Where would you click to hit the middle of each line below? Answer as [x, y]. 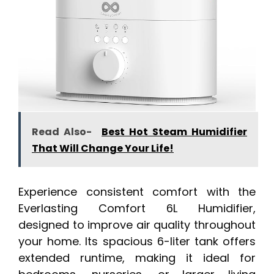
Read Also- [62, 131]
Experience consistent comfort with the [137, 191]
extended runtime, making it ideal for [137, 257]
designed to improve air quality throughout [137, 224]
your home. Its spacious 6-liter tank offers [137, 241]
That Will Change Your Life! [103, 148]
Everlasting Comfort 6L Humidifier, [137, 208]
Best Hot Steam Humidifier [174, 131]
